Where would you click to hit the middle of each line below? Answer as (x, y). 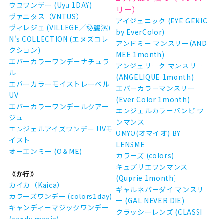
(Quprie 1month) (146, 178)
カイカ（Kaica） (36, 185)
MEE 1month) (140, 54)
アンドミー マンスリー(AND (162, 43)
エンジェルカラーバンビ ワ (160, 110)
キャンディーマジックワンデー (59, 207)
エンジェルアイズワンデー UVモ (61, 129)
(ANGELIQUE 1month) (155, 77)
